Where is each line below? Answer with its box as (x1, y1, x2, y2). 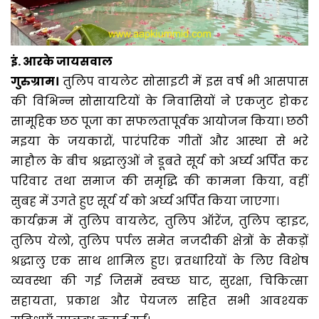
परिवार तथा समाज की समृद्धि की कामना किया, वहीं (11, 172, 308, 189)
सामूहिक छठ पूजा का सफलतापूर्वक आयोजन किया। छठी (11, 113, 308, 130)
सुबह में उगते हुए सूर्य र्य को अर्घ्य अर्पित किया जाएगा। (11, 192, 279, 209)
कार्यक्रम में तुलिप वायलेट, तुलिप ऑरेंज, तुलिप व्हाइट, (11, 212, 308, 229)
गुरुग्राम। (11, 73, 63, 90)
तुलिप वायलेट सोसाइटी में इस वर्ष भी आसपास (62, 73, 308, 90)
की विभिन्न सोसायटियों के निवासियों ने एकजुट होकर (11, 93, 308, 110)
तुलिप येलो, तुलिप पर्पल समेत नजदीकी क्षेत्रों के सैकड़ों (11, 232, 308, 249)
